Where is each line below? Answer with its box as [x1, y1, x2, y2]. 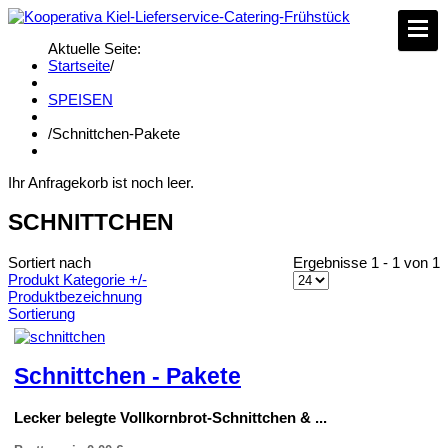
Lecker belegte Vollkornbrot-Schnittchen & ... [14, 408, 327, 426]
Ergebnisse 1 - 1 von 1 [293, 254, 440, 272]
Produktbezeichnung [8, 288, 142, 306]
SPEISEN [48, 91, 113, 108]
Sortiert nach [8, 254, 91, 272]
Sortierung [8, 305, 75, 323]
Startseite [48, 57, 110, 74]
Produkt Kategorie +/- [8, 271, 147, 289]
